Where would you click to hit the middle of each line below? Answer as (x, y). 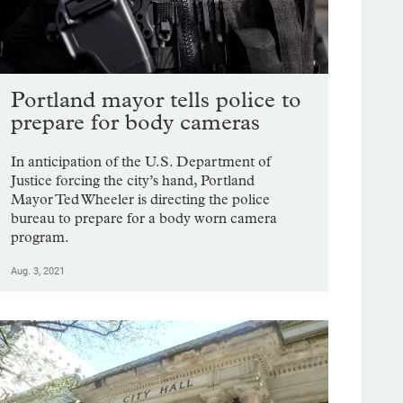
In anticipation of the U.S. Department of (141, 162)
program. (40, 237)
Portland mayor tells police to (157, 100)
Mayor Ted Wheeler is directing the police (141, 200)
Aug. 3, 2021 (38, 272)
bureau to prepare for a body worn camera (144, 219)
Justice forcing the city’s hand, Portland (133, 181)
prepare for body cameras (136, 122)
